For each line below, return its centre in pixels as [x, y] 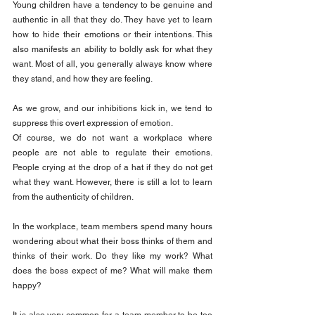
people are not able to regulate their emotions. [112, 153]
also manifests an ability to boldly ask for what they [112, 50]
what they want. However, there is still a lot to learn [112, 182]
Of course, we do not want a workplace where [112, 138]
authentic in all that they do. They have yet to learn [112, 20]
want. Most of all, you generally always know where [112, 64]
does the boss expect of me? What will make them [112, 271]
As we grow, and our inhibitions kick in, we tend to [112, 109]
